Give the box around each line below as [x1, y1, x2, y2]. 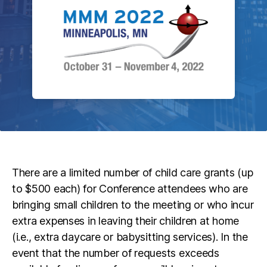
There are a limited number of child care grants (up [12, 166, 253, 179]
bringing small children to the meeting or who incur [12, 198, 254, 212]
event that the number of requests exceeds [12, 247, 219, 260]
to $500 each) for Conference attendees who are [12, 182, 248, 195]
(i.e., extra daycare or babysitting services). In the [12, 231, 248, 244]
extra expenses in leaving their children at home [12, 215, 240, 228]
